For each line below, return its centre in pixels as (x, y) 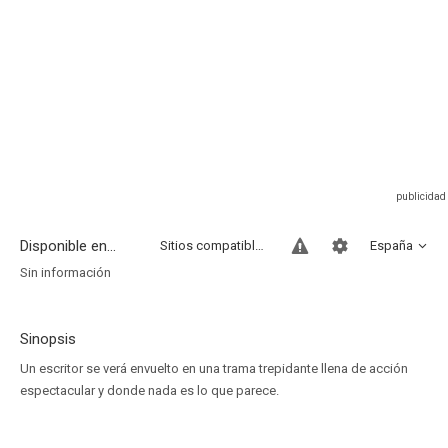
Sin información (65, 272)
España (391, 245)
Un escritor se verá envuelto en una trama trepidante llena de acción (214, 368)
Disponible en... (68, 246)
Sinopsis (48, 339)
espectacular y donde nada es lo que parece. (149, 390)
